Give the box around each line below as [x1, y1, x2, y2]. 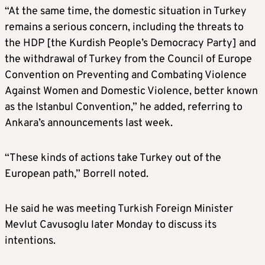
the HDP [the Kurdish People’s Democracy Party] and [5, 36, 256, 50]
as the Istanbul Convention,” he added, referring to [5, 100, 243, 114]
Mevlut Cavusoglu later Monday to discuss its [5, 218, 216, 232]
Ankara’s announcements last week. [5, 116, 173, 130]
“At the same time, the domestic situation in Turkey [5, 4, 247, 18]
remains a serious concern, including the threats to [5, 20, 244, 34]
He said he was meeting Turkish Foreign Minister [5, 202, 233, 216]
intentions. [5, 234, 56, 248]
